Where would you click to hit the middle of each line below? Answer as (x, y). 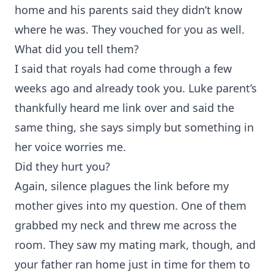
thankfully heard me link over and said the (124, 108)
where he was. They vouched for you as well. (130, 29)
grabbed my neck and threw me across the (126, 225)
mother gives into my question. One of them (131, 206)
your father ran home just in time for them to (132, 264)
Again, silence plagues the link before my (122, 186)
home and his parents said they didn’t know (128, 10)
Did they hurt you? (62, 166)
